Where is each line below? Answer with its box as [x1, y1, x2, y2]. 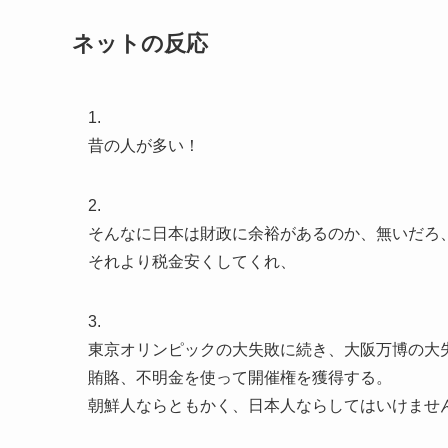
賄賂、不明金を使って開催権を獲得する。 [88, 369, 392, 387]
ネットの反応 [72, 31, 208, 57]
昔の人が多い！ [88, 137, 200, 155]
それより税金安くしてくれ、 [88, 253, 296, 271]
